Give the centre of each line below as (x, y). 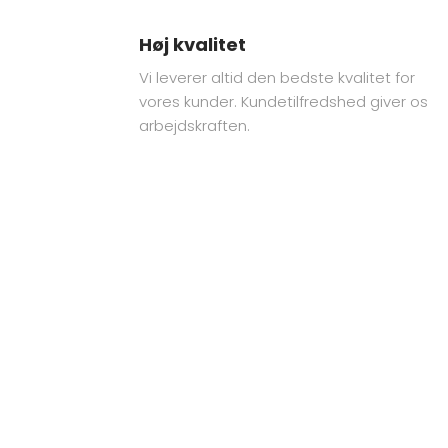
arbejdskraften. (195, 126)
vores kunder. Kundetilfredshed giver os (284, 102)
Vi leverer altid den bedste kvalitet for (277, 78)
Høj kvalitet (193, 45)
